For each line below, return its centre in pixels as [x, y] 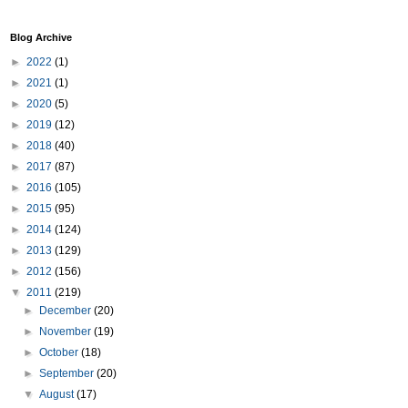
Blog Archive [41, 37]
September [68, 373]
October [61, 352]
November [67, 331]
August [58, 394]
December [67, 311]
